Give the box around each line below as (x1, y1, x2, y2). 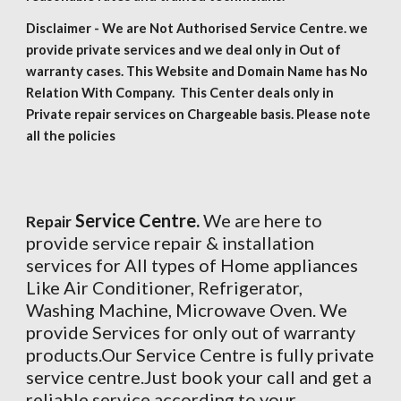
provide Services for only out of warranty (26, 321, 356, 343)
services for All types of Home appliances (26, 254, 359, 276)
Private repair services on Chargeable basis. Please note (26, 107, 371, 122)
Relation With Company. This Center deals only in (26, 85, 335, 100)
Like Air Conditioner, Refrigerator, (26, 277, 303, 298)
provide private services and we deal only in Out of (26, 42, 342, 57)
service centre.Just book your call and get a (26, 366, 372, 388)
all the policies (26, 128, 116, 143)
